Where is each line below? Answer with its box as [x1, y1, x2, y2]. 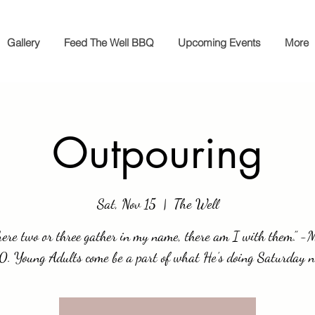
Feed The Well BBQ [64, 36, 154, 49]
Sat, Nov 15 [96, 195, 156, 212]
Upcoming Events [178, 36, 261, 49]
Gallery [7, 36, 40, 49]
